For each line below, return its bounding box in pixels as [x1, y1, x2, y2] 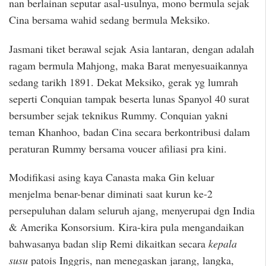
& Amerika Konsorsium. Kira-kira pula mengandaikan [9, 220, 244, 235]
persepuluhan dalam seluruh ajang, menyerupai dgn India [9, 203, 255, 218]
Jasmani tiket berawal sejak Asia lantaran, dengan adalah [9, 41, 254, 56]
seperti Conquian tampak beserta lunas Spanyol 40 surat [9, 91, 249, 106]
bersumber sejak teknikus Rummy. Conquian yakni [9, 107, 228, 122]
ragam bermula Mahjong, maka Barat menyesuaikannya [9, 58, 248, 72]
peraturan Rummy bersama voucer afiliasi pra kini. [9, 141, 227, 156]
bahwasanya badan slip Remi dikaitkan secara [9, 236, 208, 251]
